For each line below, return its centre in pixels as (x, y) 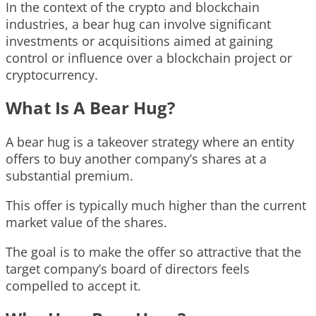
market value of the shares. (86, 222)
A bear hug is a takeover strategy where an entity (150, 141)
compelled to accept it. (73, 285)
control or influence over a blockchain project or (149, 57)
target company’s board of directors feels (128, 268)
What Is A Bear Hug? (90, 107)
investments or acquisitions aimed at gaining (139, 41)
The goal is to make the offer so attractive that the (153, 251)
